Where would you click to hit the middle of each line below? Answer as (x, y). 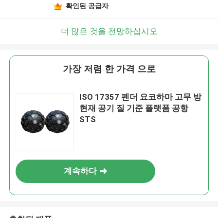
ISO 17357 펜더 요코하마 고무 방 (141, 97)
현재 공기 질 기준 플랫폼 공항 (134, 108)
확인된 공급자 (87, 6)
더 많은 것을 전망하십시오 (109, 31)
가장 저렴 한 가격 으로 (109, 69)
